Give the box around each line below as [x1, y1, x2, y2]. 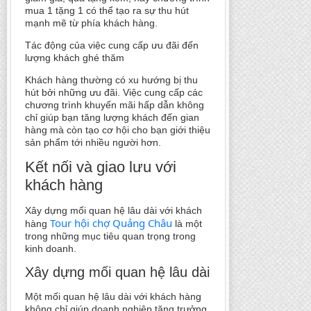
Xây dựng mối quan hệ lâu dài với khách [25, 205, 202, 216]
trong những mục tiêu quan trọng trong [25, 230, 196, 242]
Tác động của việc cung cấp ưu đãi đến [25, 40, 199, 51]
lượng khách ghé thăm [25, 52, 124, 63]
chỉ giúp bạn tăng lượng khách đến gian [25, 112, 199, 123]
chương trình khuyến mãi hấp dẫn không [25, 99, 204, 110]
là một [172, 218, 202, 229]
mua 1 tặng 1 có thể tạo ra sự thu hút [25, 5, 189, 16]
